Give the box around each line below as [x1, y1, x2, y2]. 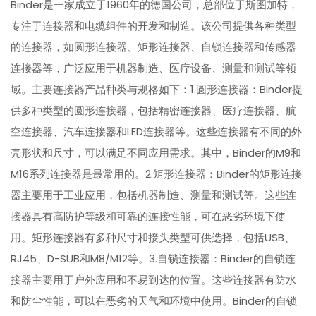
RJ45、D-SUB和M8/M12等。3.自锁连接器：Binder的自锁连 [11, 251, 296, 267]
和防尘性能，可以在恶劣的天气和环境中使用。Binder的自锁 [11, 293, 298, 309]
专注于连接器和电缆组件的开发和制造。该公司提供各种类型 [11, 18, 297, 34]
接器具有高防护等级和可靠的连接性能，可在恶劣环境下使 [11, 209, 286, 224]
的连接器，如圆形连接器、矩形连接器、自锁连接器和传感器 [11, 39, 297, 55]
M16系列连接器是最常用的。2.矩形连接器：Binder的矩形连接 [11, 166, 303, 182]
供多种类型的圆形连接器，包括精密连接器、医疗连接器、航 [11, 103, 297, 119]
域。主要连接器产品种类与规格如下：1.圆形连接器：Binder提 [11, 82, 303, 97]
